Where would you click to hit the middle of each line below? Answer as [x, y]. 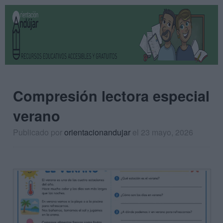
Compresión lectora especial [111, 96]
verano [37, 116]
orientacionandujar [97, 132]
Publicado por [39, 132]
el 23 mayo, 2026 [163, 132]
